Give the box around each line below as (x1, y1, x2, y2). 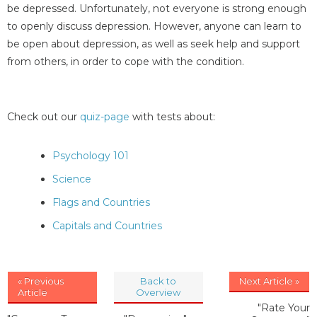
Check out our (7, 110, 80, 123)
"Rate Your (258, 301, 310, 314)
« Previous (18, 275, 64, 287)
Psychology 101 (52, 149, 129, 162)
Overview (136, 286, 181, 298)
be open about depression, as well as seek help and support (7, 38, 300, 51)
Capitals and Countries (52, 219, 162, 232)
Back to (140, 275, 177, 287)
